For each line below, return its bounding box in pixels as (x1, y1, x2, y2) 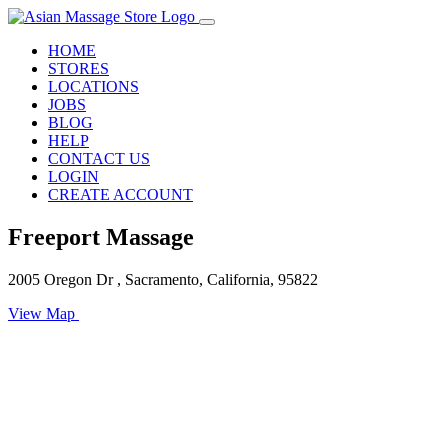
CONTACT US (48, 150, 150, 167)
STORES (48, 60, 109, 77)
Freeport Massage (8, 223, 194, 250)
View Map (8, 304, 79, 322)
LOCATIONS (48, 78, 139, 95)
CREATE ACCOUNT (48, 186, 193, 203)
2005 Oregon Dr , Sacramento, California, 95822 (8, 270, 318, 288)
